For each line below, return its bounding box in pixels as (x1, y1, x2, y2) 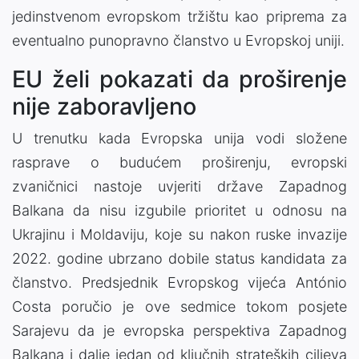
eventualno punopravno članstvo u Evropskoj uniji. (12, 31, 345, 49)
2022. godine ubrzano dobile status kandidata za (12, 249, 347, 267)
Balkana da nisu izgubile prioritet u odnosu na (12, 201, 347, 219)
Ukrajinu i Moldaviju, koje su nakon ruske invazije (12, 225, 347, 243)
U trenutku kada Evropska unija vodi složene (12, 129, 347, 147)
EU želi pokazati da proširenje (12, 64, 347, 93)
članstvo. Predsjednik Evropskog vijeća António (12, 273, 347, 291)
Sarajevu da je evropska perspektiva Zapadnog (12, 321, 347, 339)
